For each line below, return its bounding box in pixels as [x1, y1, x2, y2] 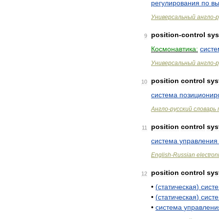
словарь [194, 106, 216, 112]
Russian [173, 152, 195, 158]
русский [170, 106, 192, 112]
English [151, 152, 171, 158]
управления [179, 137, 218, 145]
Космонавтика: [151, 45, 198, 53]
